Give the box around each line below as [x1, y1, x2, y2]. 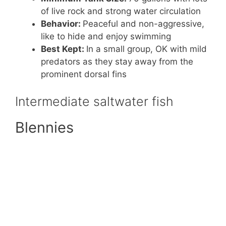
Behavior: [41, 19, 83, 29]
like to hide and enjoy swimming [41, 31, 171, 42]
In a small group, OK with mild [86, 44, 207, 54]
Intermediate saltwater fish [15, 93, 174, 109]
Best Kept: [41, 44, 86, 54]
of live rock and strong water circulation [41, 6, 201, 17]
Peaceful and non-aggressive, [83, 19, 204, 29]
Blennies [15, 118, 74, 136]
